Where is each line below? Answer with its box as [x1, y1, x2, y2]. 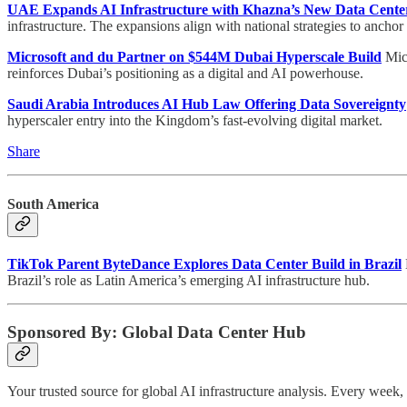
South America [7, 195, 99, 212]
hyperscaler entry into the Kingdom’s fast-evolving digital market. [7, 113, 382, 129]
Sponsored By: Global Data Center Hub [7, 322, 306, 342]
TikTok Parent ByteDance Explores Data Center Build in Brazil [7, 255, 402, 272]
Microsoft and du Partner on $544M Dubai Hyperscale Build [7, 49, 382, 65]
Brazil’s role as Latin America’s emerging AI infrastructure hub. [7, 272, 370, 288]
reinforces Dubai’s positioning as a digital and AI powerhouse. [7, 65, 363, 82]
